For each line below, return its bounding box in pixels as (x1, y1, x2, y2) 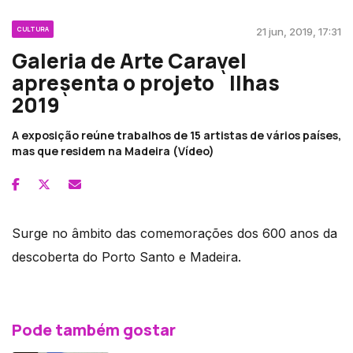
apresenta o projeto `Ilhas (12, 68, 280, 97)
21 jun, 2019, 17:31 (256, 24, 341, 38)
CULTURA (17, 24, 49, 33)
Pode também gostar (12, 318, 176, 340)
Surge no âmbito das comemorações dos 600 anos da (12, 225, 337, 241)
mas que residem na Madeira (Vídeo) (12, 143, 214, 158)
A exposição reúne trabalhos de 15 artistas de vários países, (12, 127, 341, 143)
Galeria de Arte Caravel (12, 46, 247, 75)
